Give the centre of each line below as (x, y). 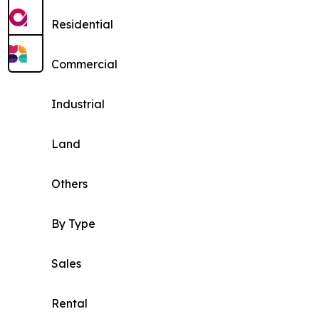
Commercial (84, 64)
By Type (73, 224)
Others (69, 184)
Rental (69, 304)
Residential (82, 25)
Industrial (78, 104)
